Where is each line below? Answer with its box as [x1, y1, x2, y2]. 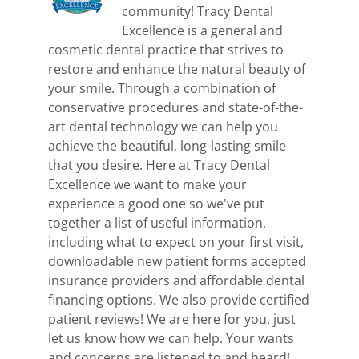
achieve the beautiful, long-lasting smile [48, 137, 286, 155]
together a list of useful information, [48, 214, 266, 232]
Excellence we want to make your [48, 175, 247, 194]
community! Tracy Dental [122, 2, 273, 21]
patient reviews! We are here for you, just [48, 310, 296, 329]
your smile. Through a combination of [48, 79, 276, 98]
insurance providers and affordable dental [48, 272, 305, 290]
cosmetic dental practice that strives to [48, 41, 284, 59]
